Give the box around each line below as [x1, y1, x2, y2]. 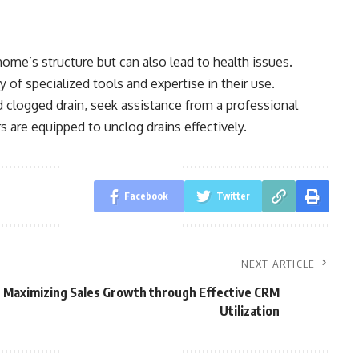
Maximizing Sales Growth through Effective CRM [2, 284, 280, 301]
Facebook [123, 190, 168, 202]
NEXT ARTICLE [241, 257, 315, 270]
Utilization [219, 303, 280, 319]
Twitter [216, 190, 250, 202]
